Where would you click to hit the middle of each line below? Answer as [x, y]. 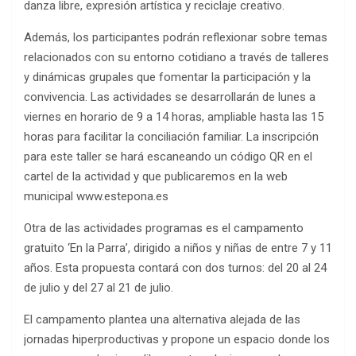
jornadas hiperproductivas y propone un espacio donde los [177, 339]
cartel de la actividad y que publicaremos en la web [156, 176]
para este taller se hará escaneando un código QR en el [168, 156]
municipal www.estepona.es [96, 196]
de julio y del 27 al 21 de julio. [99, 287]
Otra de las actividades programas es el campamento [164, 228]
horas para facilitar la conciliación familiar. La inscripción [171, 136]
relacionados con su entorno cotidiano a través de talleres [176, 57]
